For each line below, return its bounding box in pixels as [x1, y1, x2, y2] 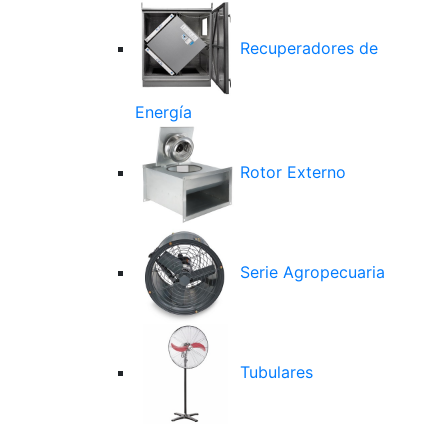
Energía [135, 102, 192, 122]
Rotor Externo [235, 162, 346, 183]
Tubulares [235, 362, 313, 383]
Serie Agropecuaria [235, 262, 385, 283]
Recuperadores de [235, 38, 378, 59]
